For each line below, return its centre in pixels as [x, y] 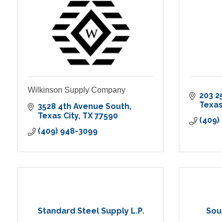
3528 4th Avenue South [83, 107]
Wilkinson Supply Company [77, 90]
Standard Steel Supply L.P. [91, 211]
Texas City [58, 116]
